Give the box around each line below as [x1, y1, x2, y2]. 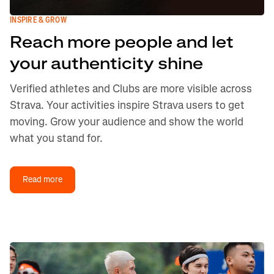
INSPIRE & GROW [10, 14, 67, 26]
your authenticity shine [10, 53, 203, 75]
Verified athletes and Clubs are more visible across [10, 81, 252, 96]
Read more [23, 174, 62, 185]
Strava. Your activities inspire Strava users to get [10, 98, 245, 113]
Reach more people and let [10, 32, 234, 53]
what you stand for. [10, 131, 103, 146]
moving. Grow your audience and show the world [10, 114, 243, 129]
